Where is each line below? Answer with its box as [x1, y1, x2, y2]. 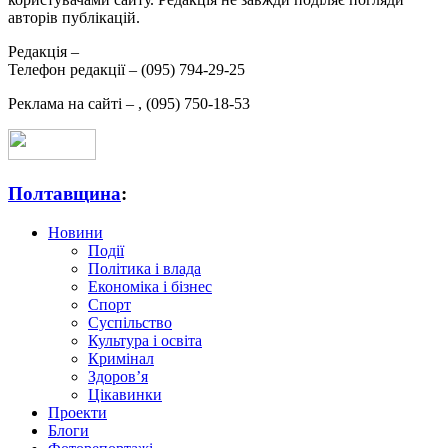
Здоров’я [88, 367, 148, 385]
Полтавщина [8, 182, 121, 204]
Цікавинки [88, 385, 162, 403]
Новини [48, 223, 103, 241]
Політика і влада [88, 259, 201, 277]
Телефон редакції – [8, 61, 141, 79]
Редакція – [8, 43, 79, 61]
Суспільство [88, 313, 172, 331]
